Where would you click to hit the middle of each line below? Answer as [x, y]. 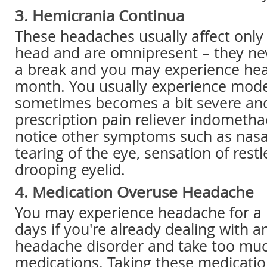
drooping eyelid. [70, 170]
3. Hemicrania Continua [100, 16]
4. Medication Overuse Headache [134, 192]
